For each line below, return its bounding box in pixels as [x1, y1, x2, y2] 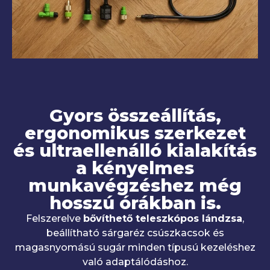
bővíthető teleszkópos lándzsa [83, 213, 242, 225]
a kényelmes [76, 157, 194, 179]
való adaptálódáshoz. [82, 256, 188, 268]
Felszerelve [26, 213, 83, 225]
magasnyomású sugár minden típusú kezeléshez [14, 242, 256, 254]
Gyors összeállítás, [49, 105, 221, 127]
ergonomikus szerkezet [24, 122, 246, 144]
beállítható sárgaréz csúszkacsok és [46, 227, 224, 239]
